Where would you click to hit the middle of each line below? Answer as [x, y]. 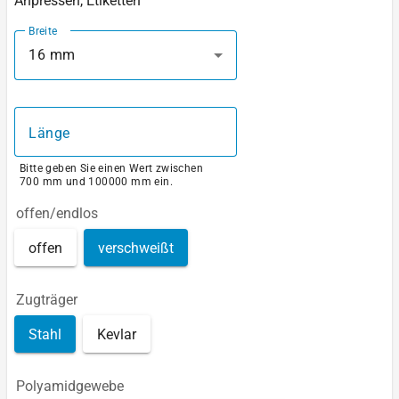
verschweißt [136, 248]
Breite [43, 31]
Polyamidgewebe [70, 387]
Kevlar [117, 334]
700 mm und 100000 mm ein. [96, 182]
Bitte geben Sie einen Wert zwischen [111, 169]
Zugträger [47, 300]
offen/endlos [57, 214]
